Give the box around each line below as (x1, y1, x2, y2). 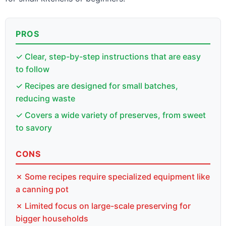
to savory (16, 123, 52, 133)
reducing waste (16, 93, 75, 103)
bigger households (16, 213, 88, 223)
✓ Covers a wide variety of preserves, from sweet (16, 110, 206, 120)
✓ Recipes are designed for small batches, (16, 81, 178, 91)
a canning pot (16, 184, 69, 194)
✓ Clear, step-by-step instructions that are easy (16, 51, 201, 62)
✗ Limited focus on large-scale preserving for (16, 201, 191, 211)
